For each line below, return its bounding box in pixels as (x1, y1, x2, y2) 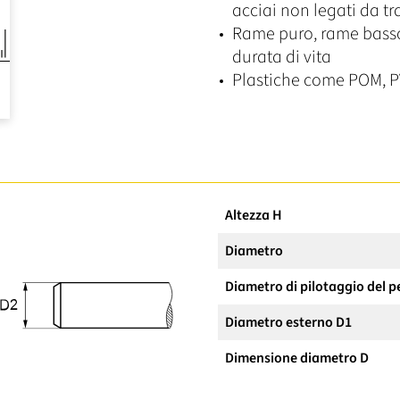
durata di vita (232, 44, 331, 70)
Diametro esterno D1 (225, 312, 352, 332)
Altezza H (225, 204, 282, 225)
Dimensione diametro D (225, 347, 369, 368)
